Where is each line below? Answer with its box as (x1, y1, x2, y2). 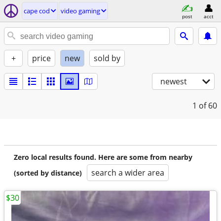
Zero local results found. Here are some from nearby (14, 152, 192, 162)
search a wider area (91, 167, 164, 178)
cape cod (24, 6, 50, 15)
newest (160, 76, 187, 87)
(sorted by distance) (14, 168, 82, 178)
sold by (94, 53, 120, 64)
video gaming (61, 6, 100, 15)
